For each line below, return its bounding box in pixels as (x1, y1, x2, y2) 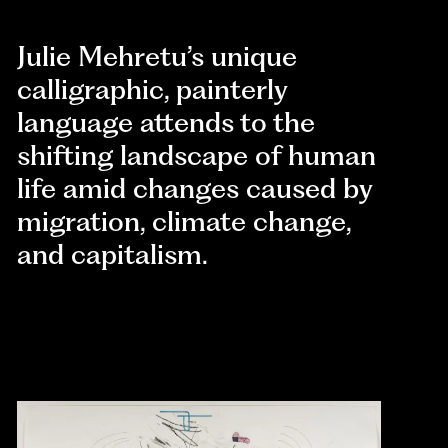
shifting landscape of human (17, 139, 377, 173)
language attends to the (17, 106, 316, 140)
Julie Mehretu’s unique (17, 40, 298, 74)
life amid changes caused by (17, 172, 373, 206)
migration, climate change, (17, 205, 352, 239)
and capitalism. (17, 238, 209, 272)
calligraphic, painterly (17, 73, 288, 107)
